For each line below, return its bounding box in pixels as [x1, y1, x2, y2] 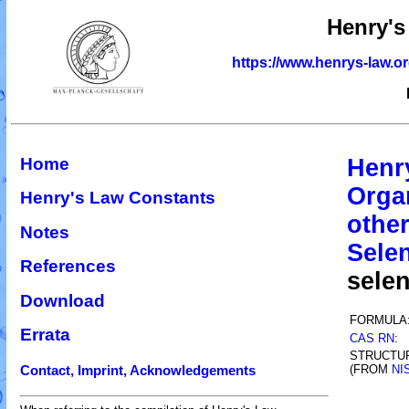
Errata [20, 325, 70, 345]
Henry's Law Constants [20, 188, 215, 208]
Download [20, 290, 105, 310]
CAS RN [350, 331, 394, 346]
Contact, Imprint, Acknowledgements [20, 362, 256, 378]
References [20, 257, 116, 277]
